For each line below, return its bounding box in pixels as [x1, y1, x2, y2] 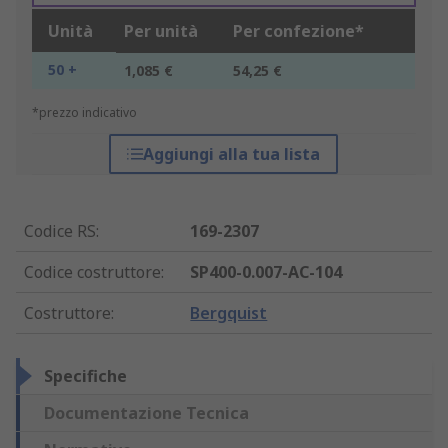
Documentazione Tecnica [44, 402, 249, 425]
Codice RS [24, 220, 96, 243]
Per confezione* [233, 20, 364, 43]
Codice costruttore [24, 261, 161, 284]
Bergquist [190, 302, 268, 325]
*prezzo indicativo [32, 104, 137, 122]
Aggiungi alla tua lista [143, 143, 321, 166]
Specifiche [44, 365, 127, 388]
